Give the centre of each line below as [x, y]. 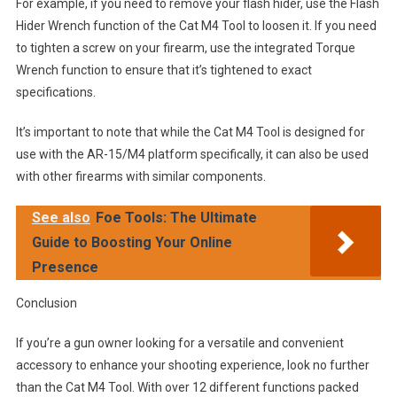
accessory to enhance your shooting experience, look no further [192, 365]
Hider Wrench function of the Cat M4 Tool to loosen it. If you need [196, 25]
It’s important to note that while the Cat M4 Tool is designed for [190, 132]
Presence [65, 267]
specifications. [55, 92]
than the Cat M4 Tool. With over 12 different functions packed [187, 387]
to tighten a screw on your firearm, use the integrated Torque [185, 47]
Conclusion [46, 303]
